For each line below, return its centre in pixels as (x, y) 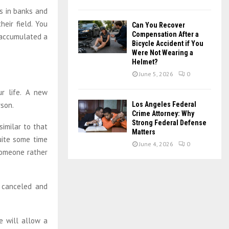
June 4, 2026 (156, 144)
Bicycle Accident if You (168, 44)
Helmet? (145, 62)
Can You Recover (158, 25)
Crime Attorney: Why (163, 114)
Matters (144, 132)
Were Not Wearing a (163, 53)
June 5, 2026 (156, 74)
